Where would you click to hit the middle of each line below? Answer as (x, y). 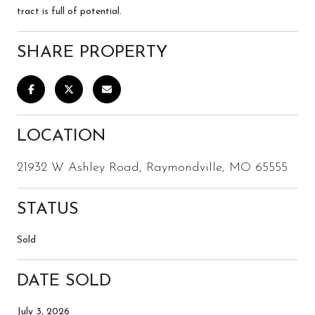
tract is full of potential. (69, 11)
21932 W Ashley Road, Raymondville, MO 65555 (152, 167)
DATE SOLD (64, 281)
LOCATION (62, 136)
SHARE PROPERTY (92, 52)
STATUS (48, 209)
